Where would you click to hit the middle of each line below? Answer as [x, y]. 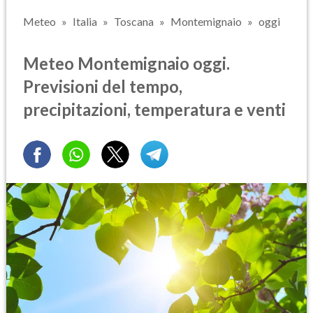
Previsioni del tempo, [103, 86]
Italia [85, 21]
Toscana [134, 21]
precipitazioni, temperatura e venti [154, 109]
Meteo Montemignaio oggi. [126, 63]
